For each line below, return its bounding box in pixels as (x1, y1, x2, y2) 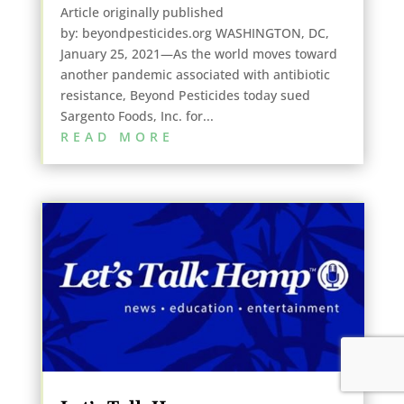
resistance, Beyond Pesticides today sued (60, 86, 310, 104)
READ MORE (60, 127, 174, 145)
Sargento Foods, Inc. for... (60, 106, 214, 124)
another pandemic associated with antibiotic (60, 65, 330, 83)
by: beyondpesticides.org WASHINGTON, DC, (60, 23, 329, 41)
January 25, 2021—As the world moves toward (60, 44, 337, 62)
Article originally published (60, 3, 224, 21)
